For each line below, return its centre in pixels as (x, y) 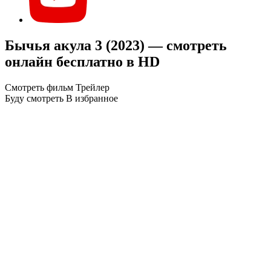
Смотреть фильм (39, 87)
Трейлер (93, 87)
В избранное (92, 98)
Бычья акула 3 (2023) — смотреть (116, 45)
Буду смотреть (34, 98)
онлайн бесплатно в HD (82, 61)
